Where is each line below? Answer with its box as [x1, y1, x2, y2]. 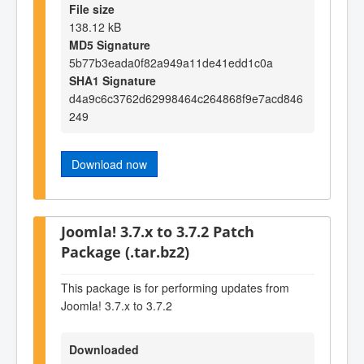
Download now [71, 156, 147, 173]
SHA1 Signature [69, 72, 156, 89]
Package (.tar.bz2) [61, 241, 189, 262]
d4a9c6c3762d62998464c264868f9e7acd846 [69, 90, 303, 107]
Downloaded [69, 341, 139, 358]
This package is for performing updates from [61, 279, 289, 297]
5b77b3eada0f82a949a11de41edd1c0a [69, 54, 273, 71]
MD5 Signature [69, 37, 150, 54]
